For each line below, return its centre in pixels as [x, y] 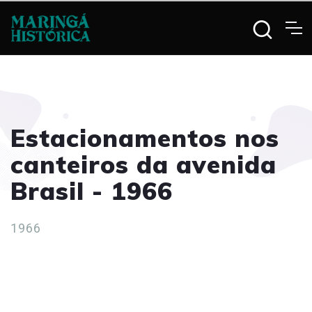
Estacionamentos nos [145, 138]
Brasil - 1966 [92, 191]
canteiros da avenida [143, 164]
